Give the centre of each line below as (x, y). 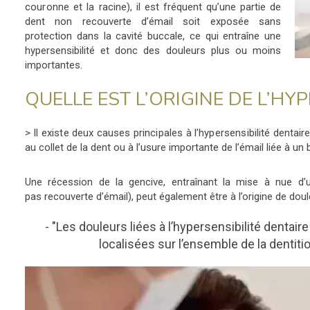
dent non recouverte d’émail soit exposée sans (153, 21)
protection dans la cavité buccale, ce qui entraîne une (153, 36)
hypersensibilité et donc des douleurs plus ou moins (153, 51)
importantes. (54, 65)
